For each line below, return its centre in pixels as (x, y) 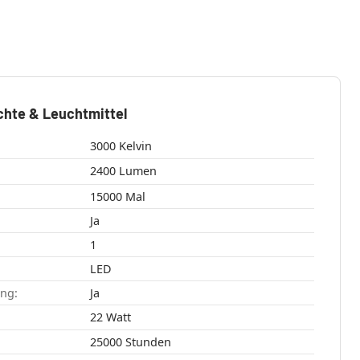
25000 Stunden (148, 342)
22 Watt (118, 317)
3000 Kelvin (135, 146)
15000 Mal (135, 196)
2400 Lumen (137, 171)
